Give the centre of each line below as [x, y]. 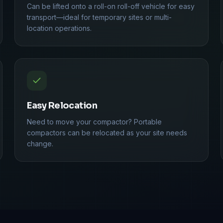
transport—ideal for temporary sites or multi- [100, 17]
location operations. [59, 28]
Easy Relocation [62, 105]
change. [40, 143]
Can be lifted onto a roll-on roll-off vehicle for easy [111, 6]
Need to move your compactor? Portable [95, 121]
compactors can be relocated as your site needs [107, 132]
